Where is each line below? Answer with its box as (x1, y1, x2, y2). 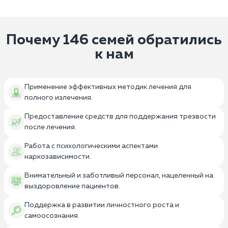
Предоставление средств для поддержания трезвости (24, 112, 216, 120)
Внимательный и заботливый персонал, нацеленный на (24, 172, 213, 179)
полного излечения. (24, 94, 93, 101)
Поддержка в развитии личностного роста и (24, 201, 179, 209)
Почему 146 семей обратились (6, 33, 222, 47)
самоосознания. (24, 212, 79, 219)
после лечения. (24, 123, 76, 131)
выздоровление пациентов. (24, 182, 120, 190)
